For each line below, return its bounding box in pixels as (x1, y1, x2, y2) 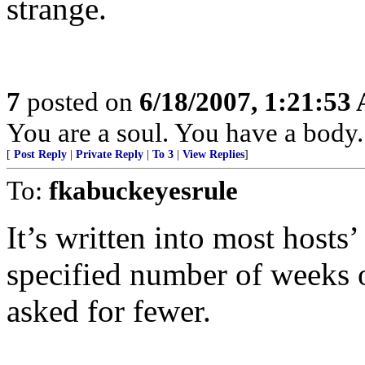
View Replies (182, 148, 244, 161)
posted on (20, 86, 139, 117)
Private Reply (76, 148, 143, 161)
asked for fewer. (7, 293, 211, 328)
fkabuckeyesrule (49, 175, 238, 205)
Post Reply (14, 148, 67, 161)
